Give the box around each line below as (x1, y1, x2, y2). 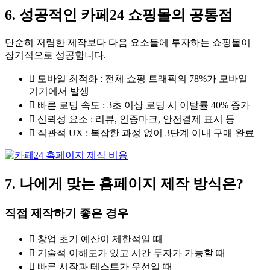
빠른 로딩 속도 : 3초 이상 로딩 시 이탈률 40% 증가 (37, 99, 250, 110)
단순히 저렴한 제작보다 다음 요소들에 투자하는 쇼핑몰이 (5, 37, 251, 48)
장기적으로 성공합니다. (5, 49, 106, 60)
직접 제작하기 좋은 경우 (5, 206, 128, 219)
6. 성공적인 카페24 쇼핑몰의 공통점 (5, 7, 233, 23)
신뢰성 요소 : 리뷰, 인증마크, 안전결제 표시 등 (37, 113, 235, 124)
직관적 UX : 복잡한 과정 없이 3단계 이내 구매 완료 (37, 127, 254, 138)
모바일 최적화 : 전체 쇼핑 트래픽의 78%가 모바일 (37, 73, 248, 84)
